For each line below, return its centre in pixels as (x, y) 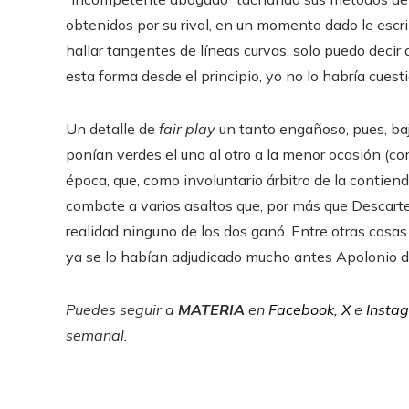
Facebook (299, 309)
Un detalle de (112, 129)
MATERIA (211, 309)
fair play (187, 129)
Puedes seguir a (122, 309)
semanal (95, 335)
